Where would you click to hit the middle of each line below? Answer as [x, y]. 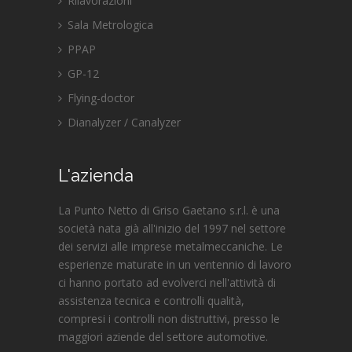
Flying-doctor [99, 97]
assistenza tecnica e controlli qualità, [151, 300]
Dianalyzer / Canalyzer [123, 122]
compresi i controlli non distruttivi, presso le [169, 318]
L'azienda [96, 175]
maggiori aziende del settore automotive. [163, 336]
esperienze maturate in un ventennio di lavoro [175, 264]
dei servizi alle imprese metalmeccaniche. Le [170, 246]
